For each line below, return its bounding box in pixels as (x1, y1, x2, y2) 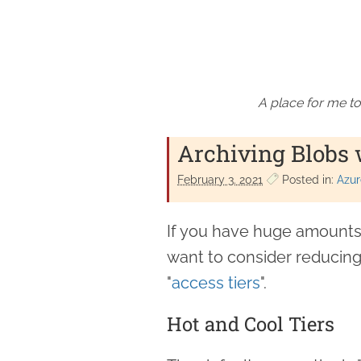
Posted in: (279, 172, 337, 186)
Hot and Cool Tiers (167, 310, 334, 337)
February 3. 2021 (177, 172, 263, 186)
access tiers (172, 272, 260, 293)
